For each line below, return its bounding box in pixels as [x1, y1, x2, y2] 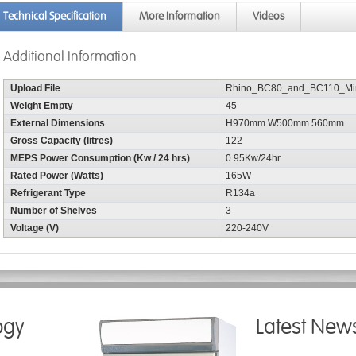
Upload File [10, 83, 60, 94]
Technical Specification [3, 10, 106, 23]
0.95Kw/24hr [226, 153, 281, 164]
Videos [253, 10, 284, 23]
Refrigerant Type [10, 188, 86, 199]
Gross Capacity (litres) [10, 135, 113, 146]
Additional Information [3, 48, 137, 66]
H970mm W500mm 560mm [226, 118, 344, 129]
